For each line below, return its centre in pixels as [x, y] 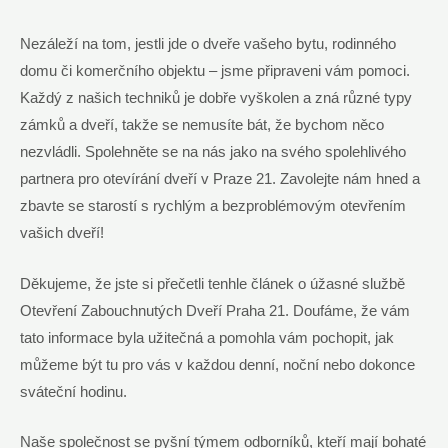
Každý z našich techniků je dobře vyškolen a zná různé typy [216, 98]
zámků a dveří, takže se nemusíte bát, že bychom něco [202, 125]
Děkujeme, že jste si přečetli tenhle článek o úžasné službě [212, 283]
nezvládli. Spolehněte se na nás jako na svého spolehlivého [213, 152]
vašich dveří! [62, 233]
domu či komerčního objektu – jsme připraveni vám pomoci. [215, 71]
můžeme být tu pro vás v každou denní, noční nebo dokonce [217, 364]
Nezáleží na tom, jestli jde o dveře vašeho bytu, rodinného [208, 44]
